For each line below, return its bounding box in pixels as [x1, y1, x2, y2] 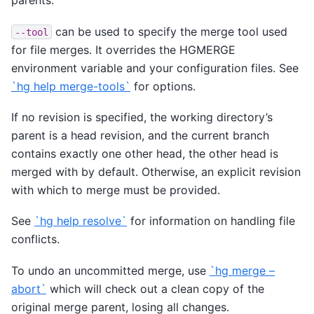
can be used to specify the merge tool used [52, 24, 287, 39]
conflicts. [11, 232, 60, 247]
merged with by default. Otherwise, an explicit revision [11, 164, 301, 179]
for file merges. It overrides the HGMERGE [11, 42, 235, 57]
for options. [130, 78, 196, 93]
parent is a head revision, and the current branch [11, 128, 269, 142]
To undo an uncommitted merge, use [11, 263, 210, 278]
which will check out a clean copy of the [46, 281, 264, 296]
